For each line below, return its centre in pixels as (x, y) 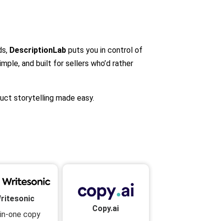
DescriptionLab (38, 50)
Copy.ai (106, 208)
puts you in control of (104, 50)
